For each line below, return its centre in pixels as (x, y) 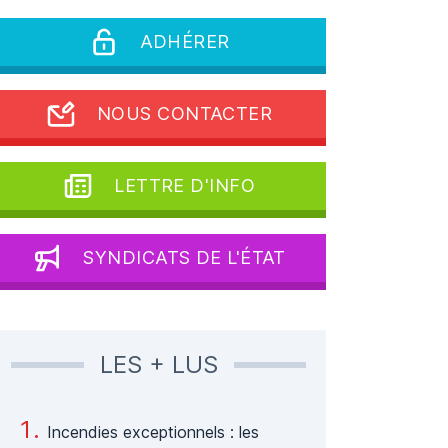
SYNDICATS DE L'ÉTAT (184, 257)
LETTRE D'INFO (185, 185)
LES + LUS (158, 364)
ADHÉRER (184, 41)
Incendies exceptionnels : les (153, 432)
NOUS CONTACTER (184, 113)
